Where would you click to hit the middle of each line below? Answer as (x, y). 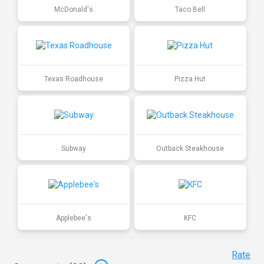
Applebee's (74, 218)
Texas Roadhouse (74, 79)
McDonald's (74, 9)
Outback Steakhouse (190, 148)
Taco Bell (190, 9)
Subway (74, 148)
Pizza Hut (190, 79)
